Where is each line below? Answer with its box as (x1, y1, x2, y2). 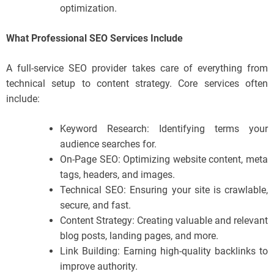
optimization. (60, 2, 117, 15)
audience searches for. (60, 138, 157, 150)
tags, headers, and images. (60, 169, 175, 181)
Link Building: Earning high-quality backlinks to (60, 245, 268, 257)
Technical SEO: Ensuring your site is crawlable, (60, 184, 268, 196)
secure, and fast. (60, 199, 131, 212)
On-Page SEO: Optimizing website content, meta (60, 154, 268, 166)
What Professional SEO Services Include (6, 32, 183, 45)
